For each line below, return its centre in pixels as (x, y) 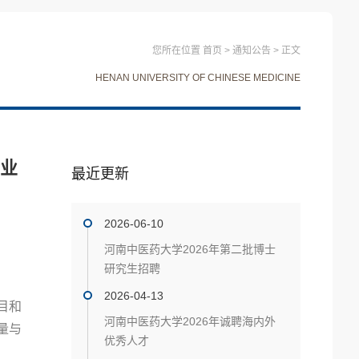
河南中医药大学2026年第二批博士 (190, 249)
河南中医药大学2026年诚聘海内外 (190, 321)
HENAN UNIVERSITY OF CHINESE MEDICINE (198, 78)
